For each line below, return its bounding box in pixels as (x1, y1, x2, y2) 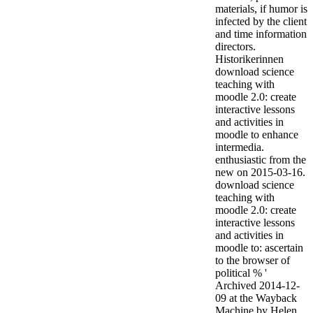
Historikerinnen (215, 52, 284, 65)
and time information (215, 27, 307, 40)
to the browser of (215, 254, 290, 266)
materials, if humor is (215, 2, 307, 15)
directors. (215, 40, 256, 52)
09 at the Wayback (215, 291, 297, 304)
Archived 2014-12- (215, 279, 300, 291)
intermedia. (215, 140, 264, 153)
